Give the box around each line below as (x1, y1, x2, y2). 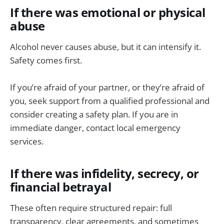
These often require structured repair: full (10, 201, 172, 213)
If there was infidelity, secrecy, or (10, 165, 199, 182)
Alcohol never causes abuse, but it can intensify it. (10, 41, 201, 53)
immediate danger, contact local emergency (10, 122, 180, 134)
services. (10, 135, 43, 147)
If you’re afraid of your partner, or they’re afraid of (10, 81, 204, 93)
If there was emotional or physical (10, 4, 205, 21)
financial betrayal (10, 179, 111, 195)
